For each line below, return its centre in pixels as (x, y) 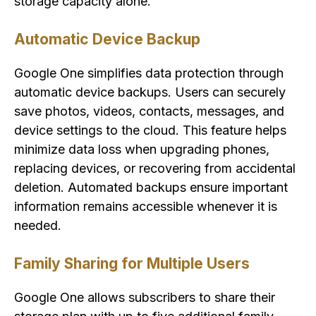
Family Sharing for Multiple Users (132, 263)
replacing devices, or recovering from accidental (155, 168)
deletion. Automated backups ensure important (151, 187)
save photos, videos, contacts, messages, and (149, 111)
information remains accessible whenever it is (146, 206)
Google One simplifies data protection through (149, 73)
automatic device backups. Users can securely (150, 92)
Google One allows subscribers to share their (145, 297)
